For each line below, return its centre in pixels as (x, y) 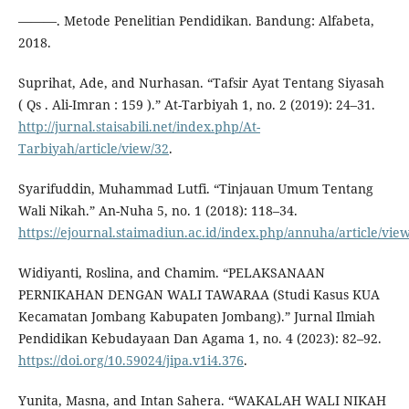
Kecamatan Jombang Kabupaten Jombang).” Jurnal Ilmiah (196, 317)
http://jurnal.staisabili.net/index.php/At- (139, 127)
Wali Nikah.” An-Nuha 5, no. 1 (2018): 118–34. (157, 211)
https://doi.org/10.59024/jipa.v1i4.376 (131, 361)
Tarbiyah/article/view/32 (93, 149)
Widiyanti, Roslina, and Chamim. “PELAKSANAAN (171, 273)
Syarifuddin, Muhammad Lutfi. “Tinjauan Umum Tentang (195, 189)
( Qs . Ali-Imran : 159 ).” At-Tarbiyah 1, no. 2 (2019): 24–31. (196, 105)
